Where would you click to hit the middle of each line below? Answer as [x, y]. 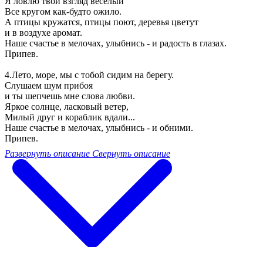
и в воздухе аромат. [43, 33]
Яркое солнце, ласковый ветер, [67, 107]
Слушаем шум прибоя [49, 86]
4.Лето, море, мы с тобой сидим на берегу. [89, 75]
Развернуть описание [47, 154]
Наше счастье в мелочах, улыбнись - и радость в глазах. [116, 43]
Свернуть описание [131, 154]
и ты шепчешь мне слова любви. [70, 96]
